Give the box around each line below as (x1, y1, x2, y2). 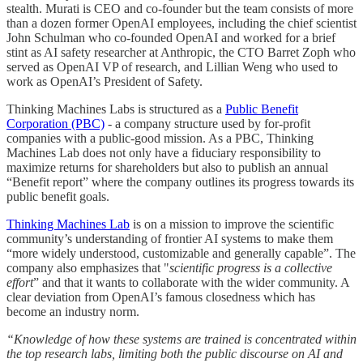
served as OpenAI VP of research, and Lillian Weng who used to (6, 59, 338, 74)
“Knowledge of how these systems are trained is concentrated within (6, 331, 357, 346)
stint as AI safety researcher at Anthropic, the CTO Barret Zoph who (6, 45, 356, 59)
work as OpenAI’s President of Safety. (6, 74, 203, 88)
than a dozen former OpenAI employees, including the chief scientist (6, 15, 357, 30)
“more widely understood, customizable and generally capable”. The (6, 246, 356, 260)
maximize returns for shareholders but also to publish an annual (6, 160, 328, 174)
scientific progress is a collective (169, 260, 332, 275)
